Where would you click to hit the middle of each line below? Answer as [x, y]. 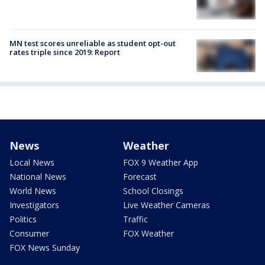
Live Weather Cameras [167, 205]
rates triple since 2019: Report [65, 52]
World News [33, 191]
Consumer [29, 234]
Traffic [135, 219]
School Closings [153, 191]
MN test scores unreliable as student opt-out [93, 43]
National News [38, 177]
